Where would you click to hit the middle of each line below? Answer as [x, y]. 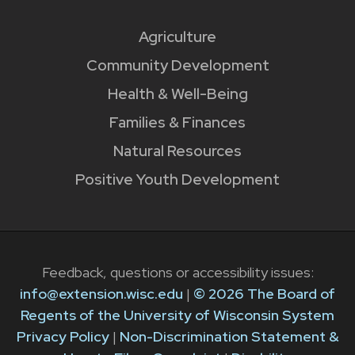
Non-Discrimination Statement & [229, 336]
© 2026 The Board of [264, 293]
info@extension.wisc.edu [101, 293]
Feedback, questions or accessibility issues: [177, 272]
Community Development [177, 66]
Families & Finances [177, 123]
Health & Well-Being [177, 94]
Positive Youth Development [177, 180]
